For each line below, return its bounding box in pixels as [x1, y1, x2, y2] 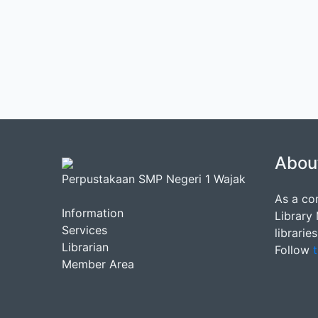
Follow [275, 242, 313, 257]
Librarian [62, 239, 109, 254]
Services [62, 222, 107, 237]
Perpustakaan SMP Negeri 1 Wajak [62, 171, 246, 186]
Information [62, 205, 124, 220]
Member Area [62, 256, 134, 271]
